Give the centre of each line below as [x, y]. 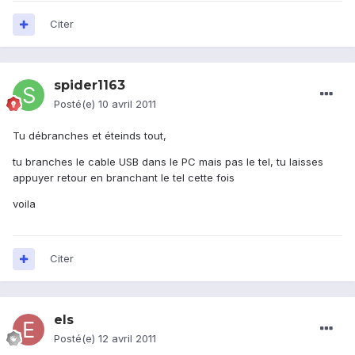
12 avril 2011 [127, 339]
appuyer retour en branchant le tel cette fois [124, 178]
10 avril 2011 [127, 104]
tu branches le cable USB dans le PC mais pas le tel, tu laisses [168, 162]
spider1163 [90, 86]
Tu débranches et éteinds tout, [90, 136]
